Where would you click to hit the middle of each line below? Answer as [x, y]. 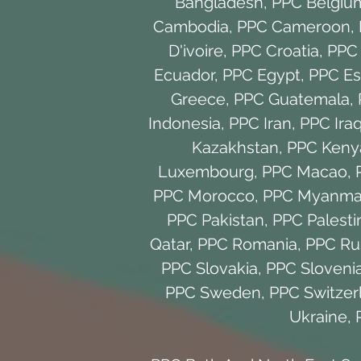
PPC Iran [260, 123]
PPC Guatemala [292, 99]
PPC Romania [247, 244]
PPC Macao [304, 171]
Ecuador [184, 75]
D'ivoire [195, 50]
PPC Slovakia [210, 268]
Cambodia [191, 26]
